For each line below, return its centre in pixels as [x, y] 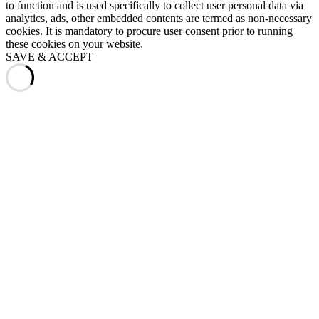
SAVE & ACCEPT [49, 57]
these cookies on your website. [74, 44]
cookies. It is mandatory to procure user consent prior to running [149, 31]
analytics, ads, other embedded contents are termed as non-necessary [159, 19]
